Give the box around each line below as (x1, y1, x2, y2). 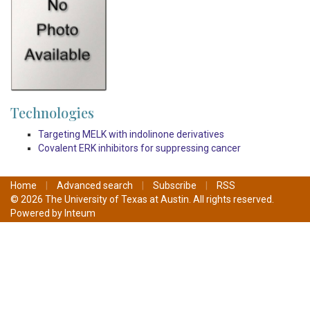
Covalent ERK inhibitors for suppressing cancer (38, 143, 241, 154)
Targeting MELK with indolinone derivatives (38, 129, 224, 140)
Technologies (10, 103, 94, 122)
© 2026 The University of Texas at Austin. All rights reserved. (10, 194, 274, 206)
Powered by (10, 208, 64, 219)
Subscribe (153, 180, 197, 192)
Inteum (64, 208, 95, 219)
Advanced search (57, 180, 133, 192)
